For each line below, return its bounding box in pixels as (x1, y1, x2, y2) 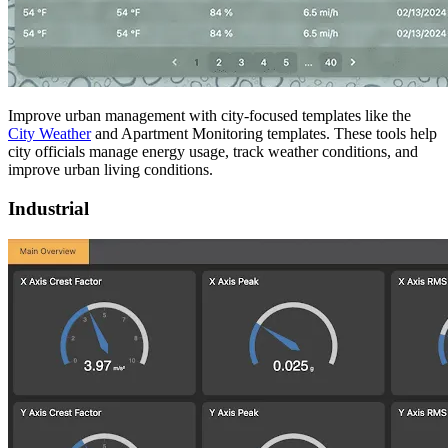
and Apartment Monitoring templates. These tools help (91, 125, 437, 143)
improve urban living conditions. (8, 161, 213, 179)
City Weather (8, 125, 91, 143)
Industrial (8, 197, 89, 219)
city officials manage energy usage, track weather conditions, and (8, 143, 418, 161)
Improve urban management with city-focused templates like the (8, 107, 411, 125)
